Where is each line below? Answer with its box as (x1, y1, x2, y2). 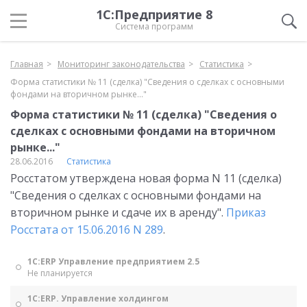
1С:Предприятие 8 (96, 6, 212, 23)
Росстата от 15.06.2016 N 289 (10, 222, 163, 237)
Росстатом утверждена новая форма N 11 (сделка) (10, 171, 282, 186)
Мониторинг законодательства (58, 58, 185, 70)
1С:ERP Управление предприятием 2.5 (27, 256, 199, 267)
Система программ (115, 21, 193, 32)
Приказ (226, 205, 266, 220)
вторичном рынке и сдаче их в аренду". (10, 205, 226, 220)
